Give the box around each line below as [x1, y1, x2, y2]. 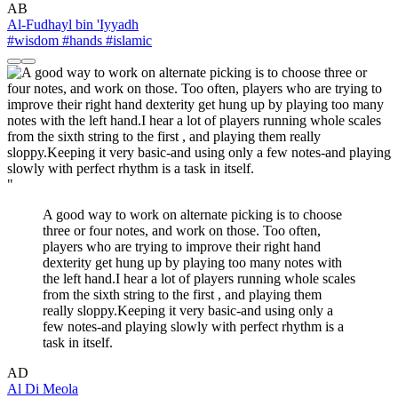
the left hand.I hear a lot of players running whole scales [43, 271, 355, 287]
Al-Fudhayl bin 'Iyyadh [7, 17, 139, 33]
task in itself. [43, 335, 113, 351]
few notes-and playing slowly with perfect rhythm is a [43, 319, 344, 335]
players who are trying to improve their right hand [43, 239, 321, 255]
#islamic [102, 33, 152, 49]
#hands [59, 33, 102, 49]
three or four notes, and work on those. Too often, [43, 223, 321, 239]
